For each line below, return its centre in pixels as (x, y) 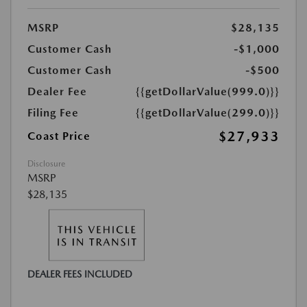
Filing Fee (53, 113)
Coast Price (59, 136)
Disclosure (46, 164)
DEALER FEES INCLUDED (80, 274)
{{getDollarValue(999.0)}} (208, 92)
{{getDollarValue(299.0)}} (208, 113)
